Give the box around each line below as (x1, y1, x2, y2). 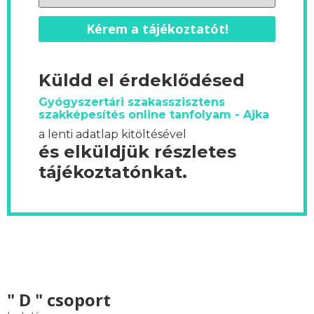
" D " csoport (7, 287, 111, 311)
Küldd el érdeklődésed (39, 69, 245, 90)
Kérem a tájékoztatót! (86, 20, 228, 37)
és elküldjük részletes (39, 141, 236, 162)
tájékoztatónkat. (39, 161, 187, 182)
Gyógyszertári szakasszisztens (39, 95, 225, 109)
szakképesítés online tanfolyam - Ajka (39, 107, 269, 121)
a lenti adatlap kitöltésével (39, 127, 186, 141)
